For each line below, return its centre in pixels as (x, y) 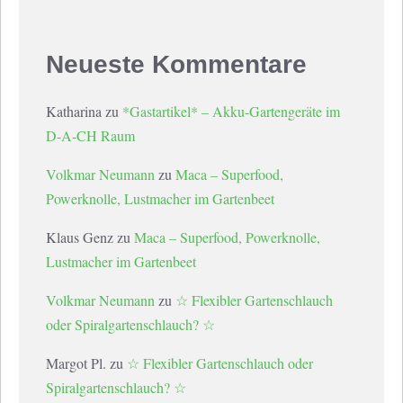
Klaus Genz (80, 237)
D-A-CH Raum (90, 136)
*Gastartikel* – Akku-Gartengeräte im (231, 112)
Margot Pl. (76, 363)
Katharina (74, 112)
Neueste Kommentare (176, 65)
